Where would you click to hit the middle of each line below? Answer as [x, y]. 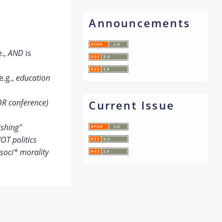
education [33, 78]
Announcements [139, 23]
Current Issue [132, 105]
